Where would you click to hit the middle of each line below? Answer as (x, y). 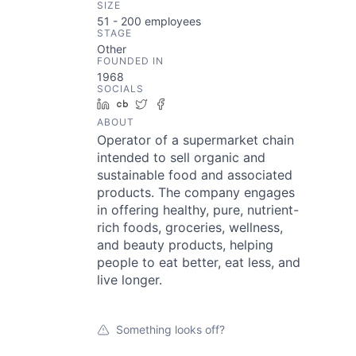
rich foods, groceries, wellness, (190, 227)
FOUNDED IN (130, 61)
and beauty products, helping (185, 245)
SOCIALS (120, 89)
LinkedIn (137, 104)
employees (171, 21)
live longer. (130, 280)
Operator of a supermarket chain (195, 140)
